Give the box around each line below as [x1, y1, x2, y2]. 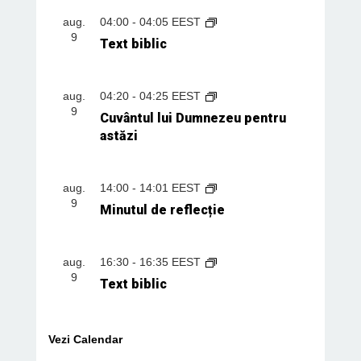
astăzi [99, 127, 138, 143]
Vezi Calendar [48, 332, 122, 346]
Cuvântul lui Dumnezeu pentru [99, 110, 286, 126]
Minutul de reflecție [99, 201, 225, 218]
